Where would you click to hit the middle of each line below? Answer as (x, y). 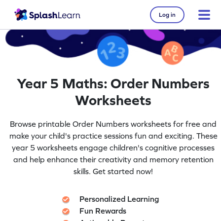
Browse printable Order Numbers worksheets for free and (113, 124)
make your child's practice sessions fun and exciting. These (113, 135)
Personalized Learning (119, 199)
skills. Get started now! (113, 171)
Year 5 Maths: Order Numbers (113, 83)
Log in (167, 15)
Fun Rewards (103, 210)
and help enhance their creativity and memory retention (113, 159)
